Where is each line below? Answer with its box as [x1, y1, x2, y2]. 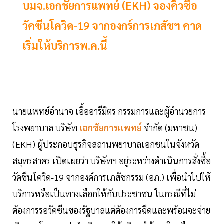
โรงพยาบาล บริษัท [12, 121, 77, 133]
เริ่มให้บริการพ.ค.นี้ [22, 38, 107, 52]
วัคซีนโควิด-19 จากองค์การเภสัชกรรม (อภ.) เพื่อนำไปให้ [12, 171, 211, 183]
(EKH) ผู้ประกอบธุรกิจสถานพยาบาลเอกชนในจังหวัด [12, 138, 199, 150]
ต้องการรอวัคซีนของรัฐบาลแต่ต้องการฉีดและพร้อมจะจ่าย [12, 204, 210, 216]
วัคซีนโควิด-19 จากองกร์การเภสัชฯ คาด [22, 18, 202, 32]
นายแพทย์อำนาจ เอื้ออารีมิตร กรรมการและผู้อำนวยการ [12, 105, 206, 117]
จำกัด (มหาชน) [144, 121, 197, 133]
